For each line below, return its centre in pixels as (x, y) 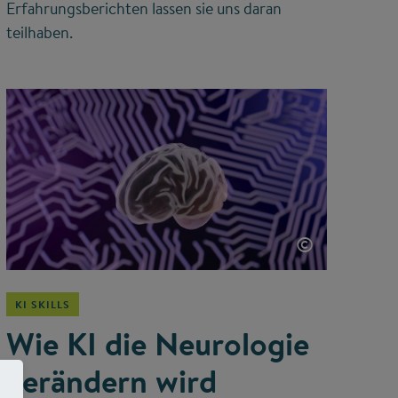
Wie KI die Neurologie (157, 343)
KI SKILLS (42, 304)
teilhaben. (41, 32)
